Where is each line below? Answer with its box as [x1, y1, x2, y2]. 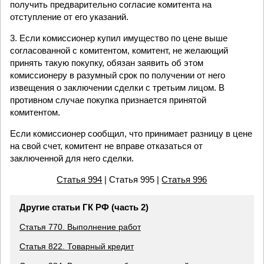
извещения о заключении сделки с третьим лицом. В [10, 82, 225, 93]
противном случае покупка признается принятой [10, 95, 206, 105]
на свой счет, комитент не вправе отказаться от [10, 141, 203, 151]
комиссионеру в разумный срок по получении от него [10, 70, 225, 80]
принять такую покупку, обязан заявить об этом [10, 58, 203, 68]
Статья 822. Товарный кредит [19, 242, 134, 252]
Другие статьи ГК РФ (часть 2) [19, 202, 148, 213]
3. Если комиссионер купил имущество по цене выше [10, 33, 227, 43]
